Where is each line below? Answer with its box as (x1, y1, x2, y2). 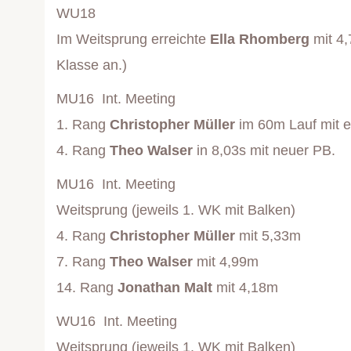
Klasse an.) (56, 57, 127, 74)
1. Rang (56, 117, 110, 133)
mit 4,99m (193, 254, 259, 270)
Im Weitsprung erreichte (56, 31, 210, 48)
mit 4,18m (212, 280, 278, 296)
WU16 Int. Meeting (56, 313, 177, 330)
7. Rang (56, 254, 110, 270)
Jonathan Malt (118, 280, 212, 296)
